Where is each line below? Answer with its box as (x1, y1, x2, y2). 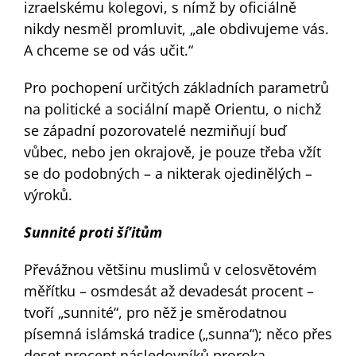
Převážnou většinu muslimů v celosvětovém (23, 259, 317, 279)
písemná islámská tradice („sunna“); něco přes (23, 323, 332, 343)
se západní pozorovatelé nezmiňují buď (23, 120, 286, 140)
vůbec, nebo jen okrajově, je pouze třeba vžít (23, 141, 321, 161)
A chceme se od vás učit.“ (23, 40, 193, 60)
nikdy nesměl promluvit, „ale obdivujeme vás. (23, 18, 329, 38)
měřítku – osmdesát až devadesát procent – (23, 281, 314, 300)
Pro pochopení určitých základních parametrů (23, 77, 329, 97)
